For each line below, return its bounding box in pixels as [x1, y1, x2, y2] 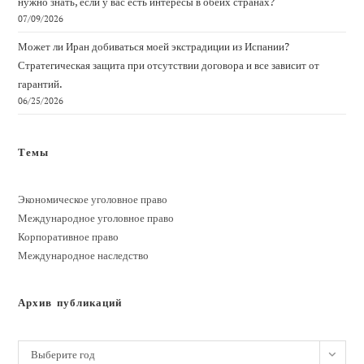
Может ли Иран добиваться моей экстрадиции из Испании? [18, 38, 290, 54]
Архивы [17, 341, 57, 357]
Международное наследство [18, 247, 149, 262]
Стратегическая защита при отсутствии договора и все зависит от [18, 57, 320, 72]
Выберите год [31, 346, 96, 362]
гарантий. [18, 76, 63, 91]
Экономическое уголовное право [18, 191, 168, 206]
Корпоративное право [18, 228, 119, 244]
